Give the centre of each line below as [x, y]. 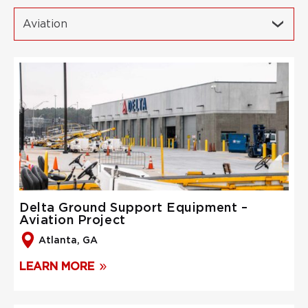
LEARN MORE [57, 266]
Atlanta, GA [68, 240]
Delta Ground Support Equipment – [134, 207]
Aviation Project [73, 220]
